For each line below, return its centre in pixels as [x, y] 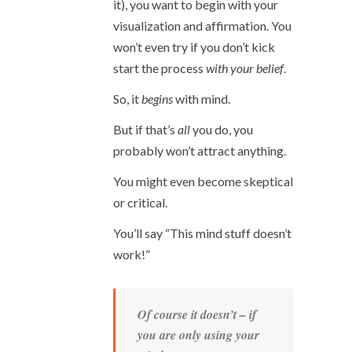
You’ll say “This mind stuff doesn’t [202, 233]
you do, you [222, 129]
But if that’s [144, 129]
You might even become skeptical [203, 181]
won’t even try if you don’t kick [194, 47]
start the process [159, 68]
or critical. [140, 202]
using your [230, 335]
